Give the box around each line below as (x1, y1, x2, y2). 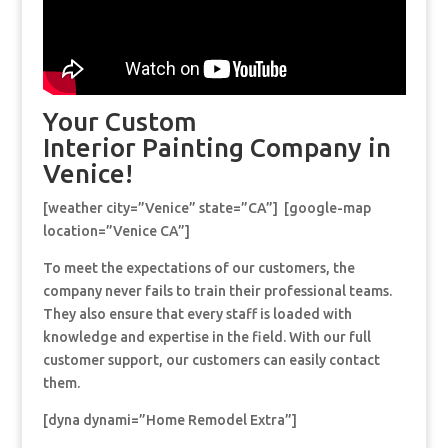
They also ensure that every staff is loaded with (42, 306, 352, 323)
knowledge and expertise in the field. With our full (42, 329, 371, 346)
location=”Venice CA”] (42, 223, 190, 240)
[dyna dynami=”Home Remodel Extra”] (42, 412, 297, 429)
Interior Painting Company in (42, 133, 391, 163)
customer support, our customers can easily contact (42, 352, 380, 369)
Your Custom (42, 107, 197, 137)
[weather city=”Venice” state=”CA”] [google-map (42, 200, 371, 217)
